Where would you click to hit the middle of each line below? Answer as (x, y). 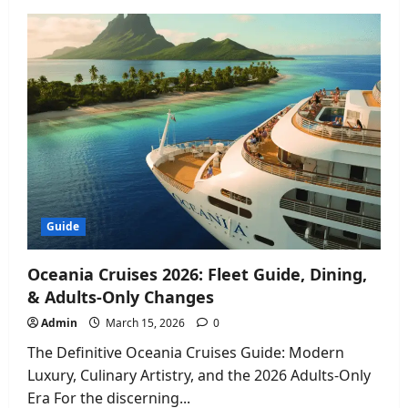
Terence (133, 72)
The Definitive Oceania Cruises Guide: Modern (186, 353)
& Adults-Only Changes (121, 297)
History (132, 123)
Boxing (130, 110)
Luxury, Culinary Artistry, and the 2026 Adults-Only (199, 376)
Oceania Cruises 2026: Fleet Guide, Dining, (197, 275)
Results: (133, 46)
